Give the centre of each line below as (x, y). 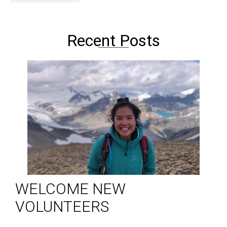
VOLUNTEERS (62, 206)
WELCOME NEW (70, 189)
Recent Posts (113, 41)
